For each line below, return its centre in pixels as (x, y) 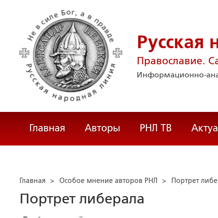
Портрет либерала (82, 199)
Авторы (102, 128)
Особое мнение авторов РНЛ (109, 181)
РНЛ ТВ (156, 128)
